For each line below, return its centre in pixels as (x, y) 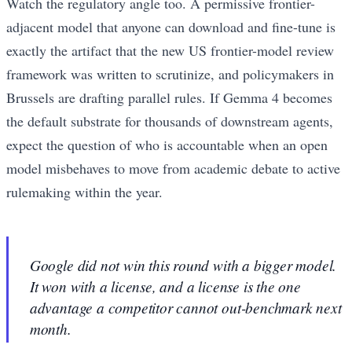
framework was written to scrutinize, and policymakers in (170, 74)
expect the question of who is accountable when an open (167, 145)
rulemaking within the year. (84, 192)
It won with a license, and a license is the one (165, 286)
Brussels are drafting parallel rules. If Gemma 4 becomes (169, 98)
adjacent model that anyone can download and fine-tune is (171, 27)
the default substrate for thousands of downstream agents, (170, 121)
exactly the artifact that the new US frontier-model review (170, 51)
